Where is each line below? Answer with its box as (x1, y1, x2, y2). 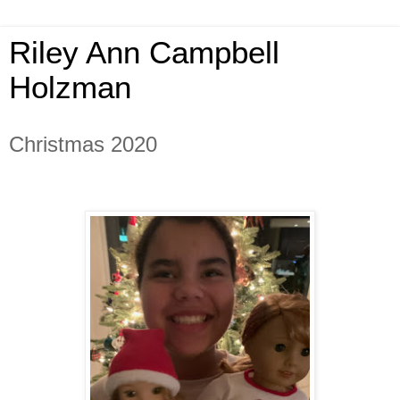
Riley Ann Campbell (9, 36, 279, 70)
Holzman (9, 71, 131, 104)
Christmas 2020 (9, 132, 157, 156)
